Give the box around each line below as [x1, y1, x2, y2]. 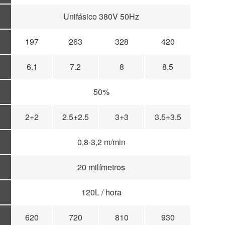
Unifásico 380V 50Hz [63, 11, 139, 23]
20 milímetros [77, 161, 125, 173]
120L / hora [81, 186, 122, 198]
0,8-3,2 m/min [77, 136, 126, 148]
